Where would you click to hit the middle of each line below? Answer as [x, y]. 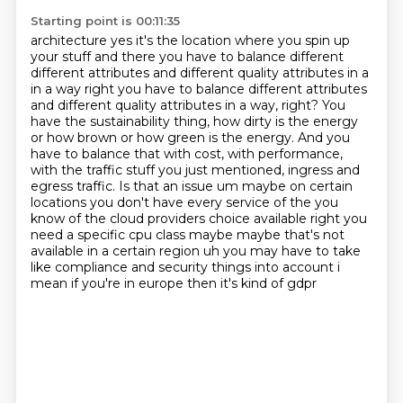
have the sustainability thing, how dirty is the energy [194, 121]
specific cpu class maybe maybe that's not [210, 235]
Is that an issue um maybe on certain [235, 186]
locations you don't [91, 202]
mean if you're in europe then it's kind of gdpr [173, 283]
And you [323, 138]
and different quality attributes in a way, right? [176, 105]
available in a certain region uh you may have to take [195, 251]
